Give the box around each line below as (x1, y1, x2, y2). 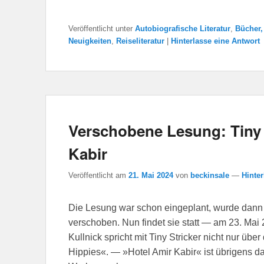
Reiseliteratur (116, 36, 164, 45)
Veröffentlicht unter (68, 24, 133, 33)
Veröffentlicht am (68, 171, 128, 180)
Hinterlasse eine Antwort (171, 36, 260, 45)
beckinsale (190, 171, 229, 180)
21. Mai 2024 (128, 171, 173, 180)
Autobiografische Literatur (135, 24, 230, 33)
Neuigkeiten (68, 36, 111, 45)
